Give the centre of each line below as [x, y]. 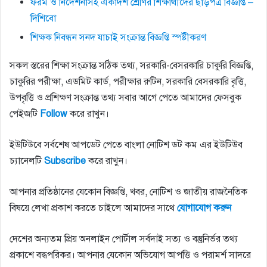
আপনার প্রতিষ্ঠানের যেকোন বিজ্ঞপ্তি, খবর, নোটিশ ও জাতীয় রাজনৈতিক [128, 192]
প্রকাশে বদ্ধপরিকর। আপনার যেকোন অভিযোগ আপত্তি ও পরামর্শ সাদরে [130, 255]
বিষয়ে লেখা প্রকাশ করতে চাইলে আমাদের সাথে [93, 208]
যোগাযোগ [194, 208]
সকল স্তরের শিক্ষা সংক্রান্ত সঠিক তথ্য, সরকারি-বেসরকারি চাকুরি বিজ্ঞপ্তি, [131, 66]
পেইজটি [25, 114]
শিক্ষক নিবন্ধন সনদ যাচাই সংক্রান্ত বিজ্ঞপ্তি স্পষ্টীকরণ [118, 38]
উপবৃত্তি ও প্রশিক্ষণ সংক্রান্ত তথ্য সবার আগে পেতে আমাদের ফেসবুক [125, 98]
